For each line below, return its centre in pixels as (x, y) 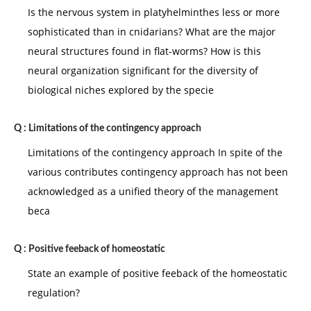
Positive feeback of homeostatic (97, 249)
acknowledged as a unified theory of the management (153, 191)
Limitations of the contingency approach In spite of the (155, 152)
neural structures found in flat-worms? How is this (144, 51)
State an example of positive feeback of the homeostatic (158, 273)
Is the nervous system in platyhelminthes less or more (154, 12)
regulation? (54, 293)
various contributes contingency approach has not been (158, 172)
